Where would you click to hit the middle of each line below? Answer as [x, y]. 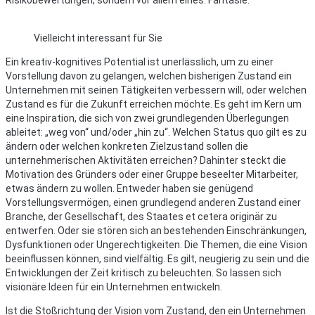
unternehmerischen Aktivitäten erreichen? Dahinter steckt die [146, 161]
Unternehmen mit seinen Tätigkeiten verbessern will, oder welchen [156, 90]
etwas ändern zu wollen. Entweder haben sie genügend [129, 189]
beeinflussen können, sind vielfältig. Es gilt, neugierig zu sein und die [157, 259]
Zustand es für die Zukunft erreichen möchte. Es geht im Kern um [154, 104]
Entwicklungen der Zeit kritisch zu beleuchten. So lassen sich [143, 273]
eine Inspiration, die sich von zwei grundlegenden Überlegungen [147, 118]
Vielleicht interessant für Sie [98, 38]
